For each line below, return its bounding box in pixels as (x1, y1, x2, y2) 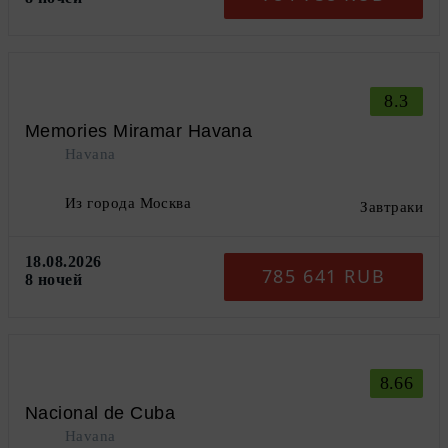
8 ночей (25, 270, 83, 288)
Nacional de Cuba (25, 402, 176, 423)
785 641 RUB (261, 264, 386, 289)
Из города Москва (65, 194, 192, 211)
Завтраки (360, 198, 423, 215)
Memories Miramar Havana (25, 120, 253, 141)
